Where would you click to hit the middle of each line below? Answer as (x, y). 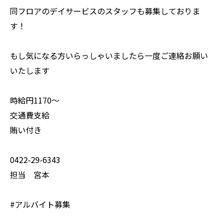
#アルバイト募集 (40, 204)
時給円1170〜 (35, 100)
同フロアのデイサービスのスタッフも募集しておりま (105, 11)
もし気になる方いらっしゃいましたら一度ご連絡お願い (109, 56)
